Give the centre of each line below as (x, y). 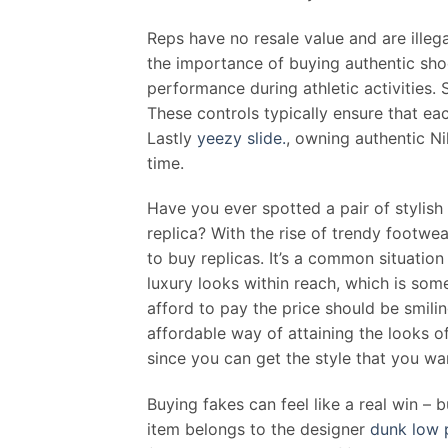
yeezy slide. (241, 137)
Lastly (172, 137)
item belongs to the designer (258, 429)
